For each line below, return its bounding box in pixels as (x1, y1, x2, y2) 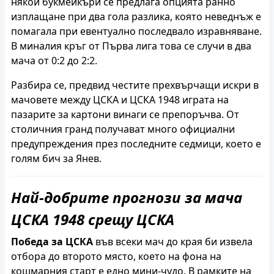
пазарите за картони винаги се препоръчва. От (11, 107, 239, 121)
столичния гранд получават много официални (11, 122, 235, 136)
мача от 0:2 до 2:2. (11, 53, 97, 67)
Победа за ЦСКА (11, 235, 93, 249)
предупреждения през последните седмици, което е (11, 136, 261, 150)
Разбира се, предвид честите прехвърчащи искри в (11, 78, 259, 92)
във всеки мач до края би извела (93, 235, 253, 249)
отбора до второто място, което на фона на (11, 250, 221, 264)
